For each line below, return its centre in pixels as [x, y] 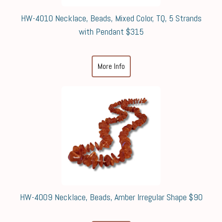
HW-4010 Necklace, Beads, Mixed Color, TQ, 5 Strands [111, 18]
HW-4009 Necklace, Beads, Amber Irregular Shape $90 [111, 197]
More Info [111, 66]
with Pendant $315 [111, 31]
